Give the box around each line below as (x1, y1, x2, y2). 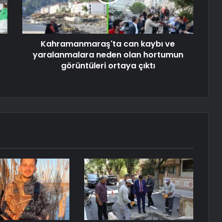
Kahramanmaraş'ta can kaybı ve (41, 38, 175, 50)
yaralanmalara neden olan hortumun (32, 49, 183, 61)
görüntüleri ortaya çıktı (60, 60, 155, 72)
